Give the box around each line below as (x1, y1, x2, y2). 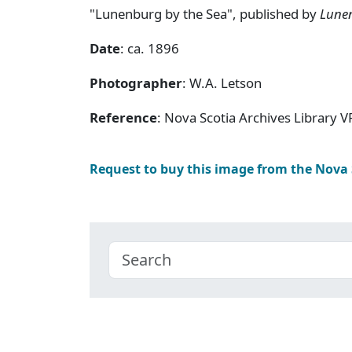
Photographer (90, 73, 182, 92)
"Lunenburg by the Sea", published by (90, 4, 320, 23)
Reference (90, 108, 157, 126)
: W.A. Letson (182, 73, 262, 92)
